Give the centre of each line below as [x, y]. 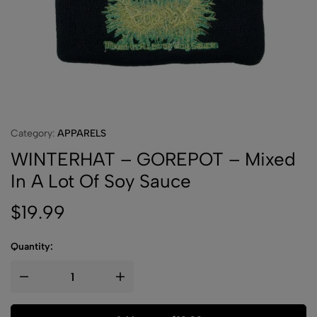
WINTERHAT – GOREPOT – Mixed [153, 159]
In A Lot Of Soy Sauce [101, 181]
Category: [34, 133]
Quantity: [32, 247]
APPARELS [82, 133]
